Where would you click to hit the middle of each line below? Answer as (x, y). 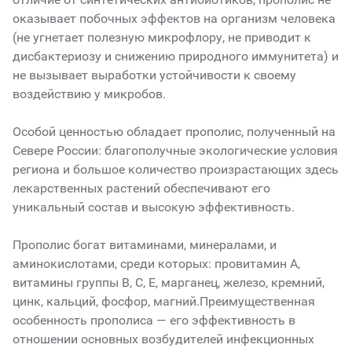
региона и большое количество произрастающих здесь (176, 170)
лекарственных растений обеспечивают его (141, 189)
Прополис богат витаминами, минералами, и (145, 245)
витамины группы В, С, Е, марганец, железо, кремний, (169, 283)
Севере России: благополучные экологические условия (175, 151)
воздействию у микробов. (89, 94)
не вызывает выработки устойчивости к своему (154, 75)
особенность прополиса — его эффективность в (154, 321)
